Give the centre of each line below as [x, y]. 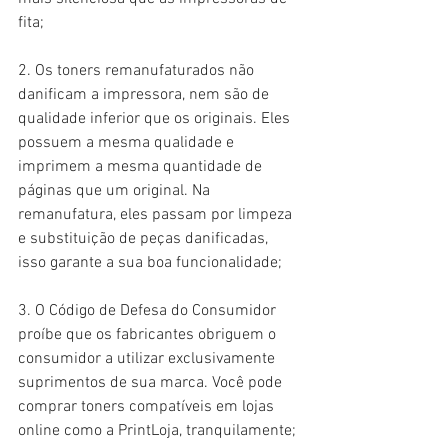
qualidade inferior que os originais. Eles [156, 119]
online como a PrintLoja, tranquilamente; [157, 431]
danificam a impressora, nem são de [145, 95]
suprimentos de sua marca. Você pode [152, 383]
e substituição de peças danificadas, [145, 239]
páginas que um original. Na [116, 191]
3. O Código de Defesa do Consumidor [149, 311]
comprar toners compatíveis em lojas [148, 407]
